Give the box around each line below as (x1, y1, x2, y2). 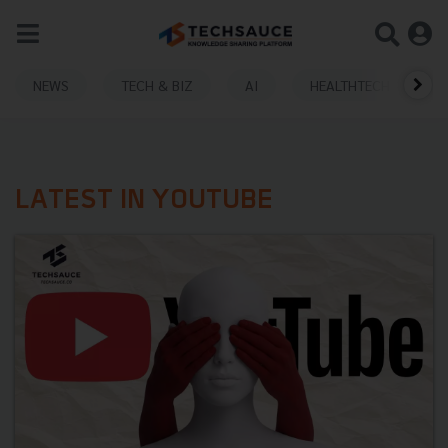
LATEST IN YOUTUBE (15, 188, 273, 215)
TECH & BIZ (121, 75, 193, 94)
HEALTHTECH (310, 75, 390, 94)
